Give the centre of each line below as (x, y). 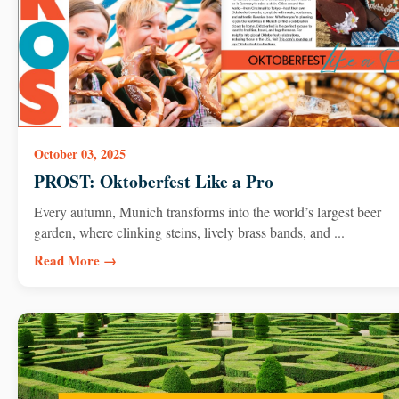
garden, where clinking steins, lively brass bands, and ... (189, 232)
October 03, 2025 (79, 153)
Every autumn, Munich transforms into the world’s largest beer (207, 211)
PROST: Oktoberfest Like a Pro (153, 182)
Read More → (75, 260)
